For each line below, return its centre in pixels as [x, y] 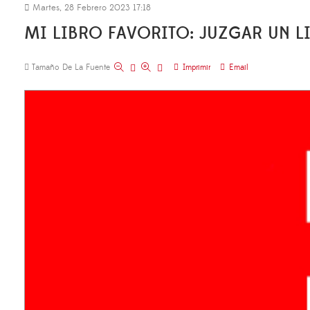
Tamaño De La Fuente [71, 67]
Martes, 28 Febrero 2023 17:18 [90, 8]
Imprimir [197, 67]
